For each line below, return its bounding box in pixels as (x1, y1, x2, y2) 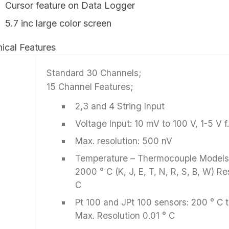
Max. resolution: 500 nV (75, 135, 173, 147)
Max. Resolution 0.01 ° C (75, 210, 175, 221)
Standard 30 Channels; (47, 67, 142, 79)
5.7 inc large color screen (5, 18, 111, 29)
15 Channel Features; (47, 81, 133, 93)
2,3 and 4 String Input (75, 101, 165, 112)
